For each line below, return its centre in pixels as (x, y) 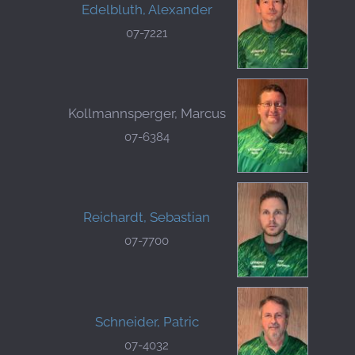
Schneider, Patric (147, 321)
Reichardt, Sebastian (147, 218)
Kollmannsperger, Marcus (147, 113)
